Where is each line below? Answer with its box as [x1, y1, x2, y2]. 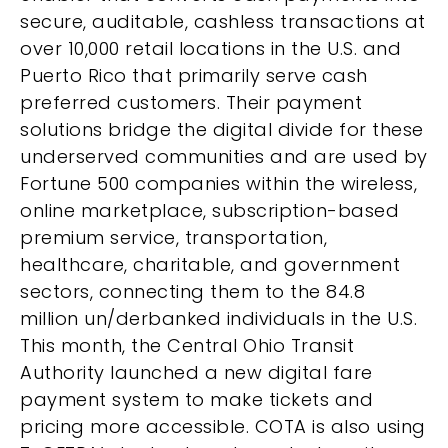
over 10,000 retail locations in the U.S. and [20, 36, 401, 62]
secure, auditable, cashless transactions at [20, 9, 426, 35]
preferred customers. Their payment [20, 90, 362, 116]
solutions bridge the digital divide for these [20, 117, 424, 143]
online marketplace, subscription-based [20, 198, 399, 224]
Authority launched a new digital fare [20, 360, 373, 386]
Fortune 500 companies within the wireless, [20, 171, 417, 197]
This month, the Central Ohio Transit [20, 333, 354, 359]
